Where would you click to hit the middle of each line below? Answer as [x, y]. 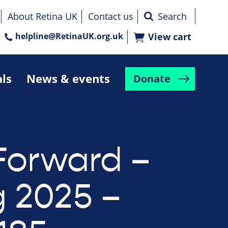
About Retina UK [42, 17]
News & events [68, 78]
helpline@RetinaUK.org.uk [69, 36]
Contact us [111, 17]
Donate [152, 79]
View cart [170, 37]
